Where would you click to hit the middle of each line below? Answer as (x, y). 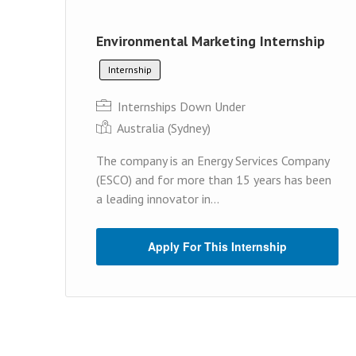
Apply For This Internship (217, 246)
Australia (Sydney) (164, 128)
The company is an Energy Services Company (213, 160)
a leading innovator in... (158, 198)
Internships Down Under (180, 106)
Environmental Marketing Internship (211, 41)
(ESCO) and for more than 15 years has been (214, 179)
